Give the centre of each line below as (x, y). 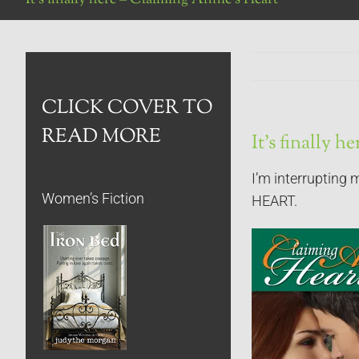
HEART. (274, 201)
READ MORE (101, 137)
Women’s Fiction (93, 198)
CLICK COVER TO (127, 108)
